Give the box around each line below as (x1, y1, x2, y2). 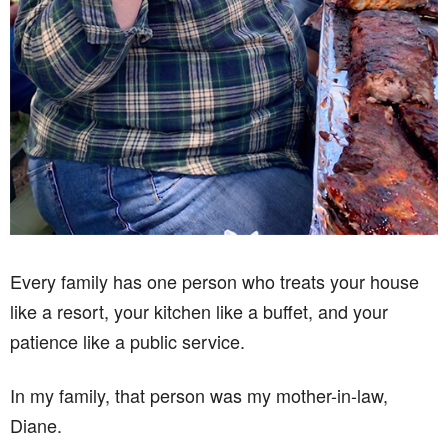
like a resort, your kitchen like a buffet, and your (10, 298, 388, 324)
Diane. (10, 412, 62, 438)
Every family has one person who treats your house (10, 268, 419, 294)
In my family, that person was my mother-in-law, (10, 382, 388, 408)
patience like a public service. (10, 328, 245, 354)
